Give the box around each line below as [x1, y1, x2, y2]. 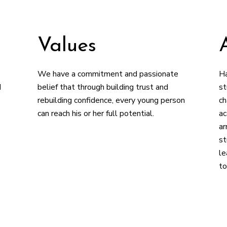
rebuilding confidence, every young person [37, 95, 185, 106]
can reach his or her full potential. [37, 108, 154, 119]
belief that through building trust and [37, 82, 168, 93]
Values [37, 36, 96, 56]
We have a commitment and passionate [37, 68, 178, 80]
